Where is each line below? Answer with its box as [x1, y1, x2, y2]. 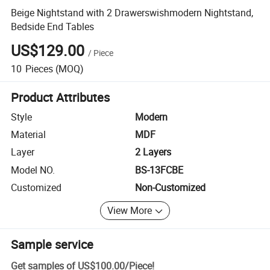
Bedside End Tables [11, 19, 95, 33]
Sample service [11, 236, 94, 253]
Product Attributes [11, 89, 110, 105]
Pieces [25, 61, 53, 75]
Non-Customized [135, 181, 206, 195]
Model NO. [11, 163, 55, 177]
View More [107, 204, 152, 218]
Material [11, 128, 46, 142]
